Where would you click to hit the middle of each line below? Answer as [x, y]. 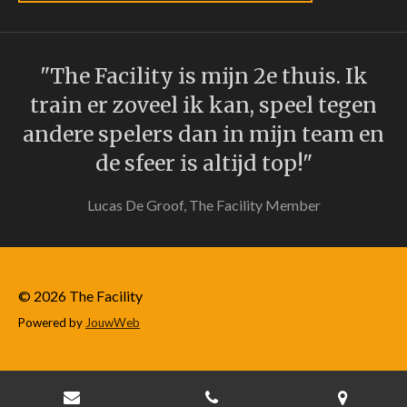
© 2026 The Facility [80, 296]
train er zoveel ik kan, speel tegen [203, 105]
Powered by [52, 323]
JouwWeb [113, 323]
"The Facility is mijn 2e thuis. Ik [203, 76]
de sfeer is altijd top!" [203, 164]
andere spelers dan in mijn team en [203, 134]
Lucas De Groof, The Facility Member [203, 205]
